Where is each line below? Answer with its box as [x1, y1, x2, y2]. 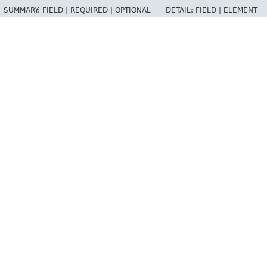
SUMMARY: [4, 6, 42, 15]
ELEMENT [223, 6, 257, 15]
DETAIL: [166, 6, 195, 15]
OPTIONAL [115, 6, 151, 15]
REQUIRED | [70, 6, 115, 15]
